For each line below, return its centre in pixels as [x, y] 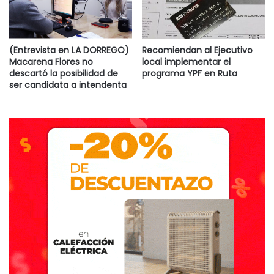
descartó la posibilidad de [64, 73]
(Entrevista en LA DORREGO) [69, 50]
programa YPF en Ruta [190, 73]
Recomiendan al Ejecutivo [197, 50]
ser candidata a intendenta [68, 85]
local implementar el [186, 61]
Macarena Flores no [51, 61]
